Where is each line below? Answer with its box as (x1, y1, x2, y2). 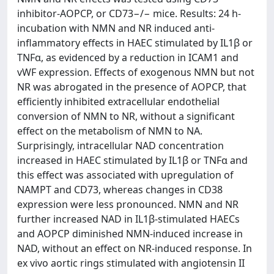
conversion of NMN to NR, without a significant (17, 109, 235, 123)
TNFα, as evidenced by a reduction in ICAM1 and (17, 51, 239, 64)
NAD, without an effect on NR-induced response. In (17, 242, 252, 255)
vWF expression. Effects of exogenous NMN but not (17, 65, 254, 79)
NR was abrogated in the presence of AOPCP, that (17, 80, 246, 94)
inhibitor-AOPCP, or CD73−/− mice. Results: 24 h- (17, 7, 241, 20)
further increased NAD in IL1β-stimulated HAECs (17, 212, 240, 226)
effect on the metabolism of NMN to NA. (17, 124, 202, 138)
